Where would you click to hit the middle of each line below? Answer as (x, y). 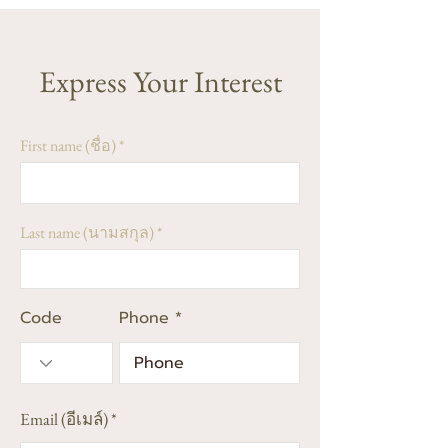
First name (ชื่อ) (68, 145)
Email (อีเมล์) (64, 419)
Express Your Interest (160, 81)
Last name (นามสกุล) (87, 232)
